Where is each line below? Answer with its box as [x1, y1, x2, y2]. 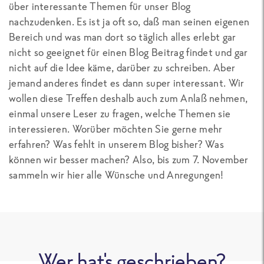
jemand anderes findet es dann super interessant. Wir [9, 75, 245, 90]
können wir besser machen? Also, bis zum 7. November [9, 152, 249, 166]
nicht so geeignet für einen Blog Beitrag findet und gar [9, 45, 248, 59]
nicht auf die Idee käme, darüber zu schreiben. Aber [9, 60, 236, 74]
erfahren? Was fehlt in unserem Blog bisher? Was [9, 137, 225, 151]
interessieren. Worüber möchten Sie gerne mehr [9, 121, 223, 136]
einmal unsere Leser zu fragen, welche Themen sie [9, 106, 231, 120]
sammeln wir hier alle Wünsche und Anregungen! [9, 167, 224, 181]
